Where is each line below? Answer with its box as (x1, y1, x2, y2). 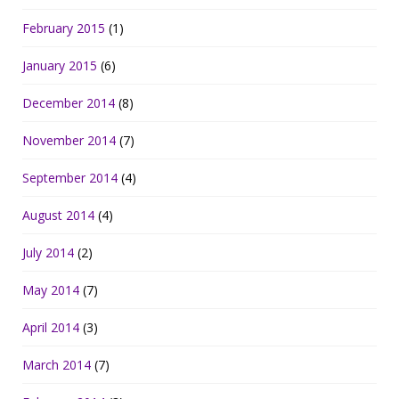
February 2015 (22, 20, 105, 37)
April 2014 (22, 319, 79, 337)
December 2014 (22, 94, 115, 112)
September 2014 (22, 169, 118, 187)
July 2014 (22, 244, 74, 262)
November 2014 (22, 132, 116, 150)
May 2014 (22, 281, 79, 299)
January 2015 (22, 57, 97, 75)
